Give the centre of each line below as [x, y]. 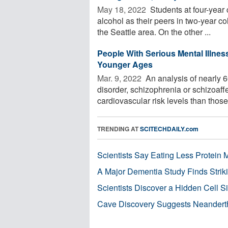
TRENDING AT [119, 129]
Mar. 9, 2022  [120, 78]
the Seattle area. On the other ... [154, 32]
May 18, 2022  [123, 9]
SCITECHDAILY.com [169, 129]
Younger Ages [125, 64]
